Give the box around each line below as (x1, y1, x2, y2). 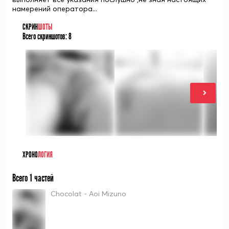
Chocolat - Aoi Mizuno (51, 189, 126, 198)
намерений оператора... (12, 4, 97, 13)
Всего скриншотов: (22, 32, 68, 42)
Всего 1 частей (12, 172, 54, 184)
